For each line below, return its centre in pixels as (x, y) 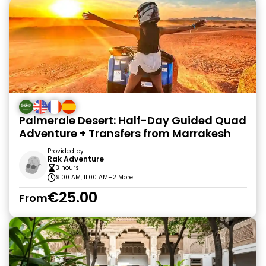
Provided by (66, 151)
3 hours (67, 168)
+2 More (121, 177)
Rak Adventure (76, 159)
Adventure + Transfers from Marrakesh (125, 133)
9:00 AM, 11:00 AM (82, 177)
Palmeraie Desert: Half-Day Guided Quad (133, 120)
